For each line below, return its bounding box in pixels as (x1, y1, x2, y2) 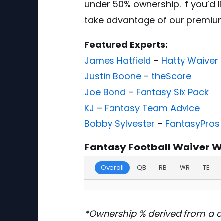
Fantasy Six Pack (136, 85, 209, 98)
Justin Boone (84, 70, 141, 82)
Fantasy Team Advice (105, 101, 200, 114)
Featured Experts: (84, 38, 168, 51)
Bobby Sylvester (84, 117, 155, 130)
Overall (101, 162, 124, 172)
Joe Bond (84, 85, 126, 98)
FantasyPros (165, 117, 220, 130)
